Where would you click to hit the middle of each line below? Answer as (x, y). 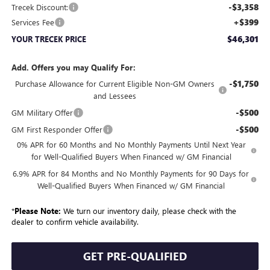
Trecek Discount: (39, 7)
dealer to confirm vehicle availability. (75, 222)
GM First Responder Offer (57, 130)
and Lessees (115, 96)
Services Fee (33, 22)
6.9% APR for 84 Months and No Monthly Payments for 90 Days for (131, 174)
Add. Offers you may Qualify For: (73, 67)
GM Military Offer (42, 113)
